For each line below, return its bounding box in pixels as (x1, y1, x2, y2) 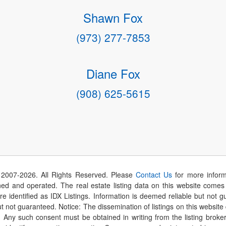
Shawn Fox (83, 9, 143, 26)
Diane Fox (86, 65, 140, 82)
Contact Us (136, 169, 173, 180)
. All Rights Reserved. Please (35, 169, 136, 180)
